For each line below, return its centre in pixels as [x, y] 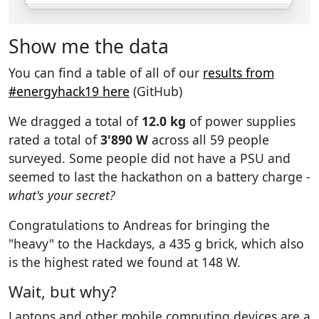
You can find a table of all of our [106, 72]
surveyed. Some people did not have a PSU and [150, 158]
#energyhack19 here [69, 91]
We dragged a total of [75, 121]
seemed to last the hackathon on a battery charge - [159, 176]
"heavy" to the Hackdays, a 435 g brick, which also [156, 243]
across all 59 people [209, 139]
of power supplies [241, 121]
